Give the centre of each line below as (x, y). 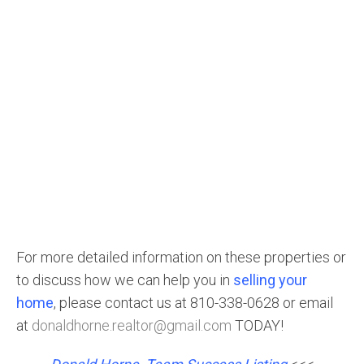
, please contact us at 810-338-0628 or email (193, 303)
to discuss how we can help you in (125, 280)
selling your (270, 280)
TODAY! (258, 326)
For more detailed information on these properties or (181, 258)
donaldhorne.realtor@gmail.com (132, 326)
